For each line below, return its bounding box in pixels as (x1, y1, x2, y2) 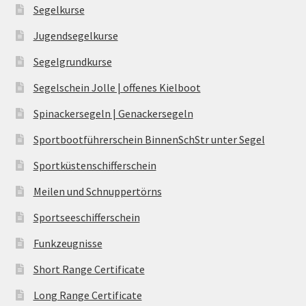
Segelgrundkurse (33, 55, 112, 69)
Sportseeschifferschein (33, 210, 140, 225)
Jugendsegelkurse (33, 29, 118, 43)
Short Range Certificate (33, 262, 145, 277)
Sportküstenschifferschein (33, 158, 156, 173)
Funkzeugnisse (33, 236, 102, 251)
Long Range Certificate (33, 288, 142, 303)
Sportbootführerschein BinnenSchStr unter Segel (33, 133, 265, 147)
